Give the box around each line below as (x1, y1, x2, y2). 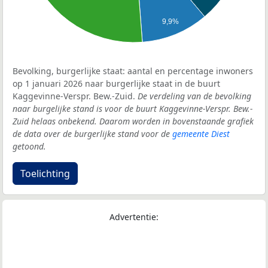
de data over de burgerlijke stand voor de (13, 128, 172, 140)
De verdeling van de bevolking (138, 90, 251, 102)
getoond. (13, 141, 46, 153)
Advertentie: (109, 211, 159, 223)
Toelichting (20, 167, 70, 181)
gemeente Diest (172, 128, 230, 140)
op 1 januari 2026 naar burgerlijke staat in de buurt (13, 78, 220, 90)
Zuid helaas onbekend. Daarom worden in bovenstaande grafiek (13, 115, 254, 127)
